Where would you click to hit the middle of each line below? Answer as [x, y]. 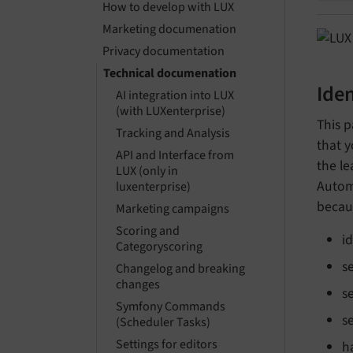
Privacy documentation [163, 52]
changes [138, 285]
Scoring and [148, 231]
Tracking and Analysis [173, 134]
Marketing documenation [169, 30]
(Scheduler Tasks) [163, 323]
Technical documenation [170, 74]
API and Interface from [175, 156]
